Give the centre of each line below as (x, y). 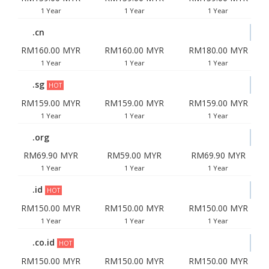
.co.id (44, 242)
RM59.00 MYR (134, 155)
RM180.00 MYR (218, 50)
